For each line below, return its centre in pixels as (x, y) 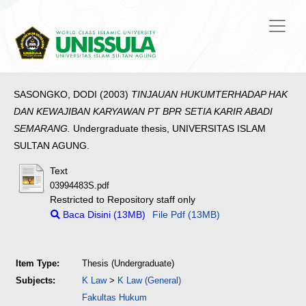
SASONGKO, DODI (55, 95)
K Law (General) (149, 281)
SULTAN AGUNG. (52, 146)
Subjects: (36, 281)
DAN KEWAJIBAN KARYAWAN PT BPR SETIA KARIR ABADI (143, 112)
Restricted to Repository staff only (123, 200)
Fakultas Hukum (114, 298)
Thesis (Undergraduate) (128, 264)
